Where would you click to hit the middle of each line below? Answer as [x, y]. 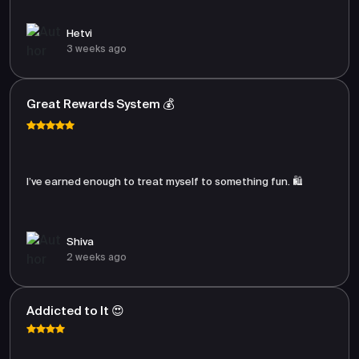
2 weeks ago [97, 258]
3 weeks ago [97, 50]
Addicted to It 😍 [75, 311]
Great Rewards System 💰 [100, 105]
